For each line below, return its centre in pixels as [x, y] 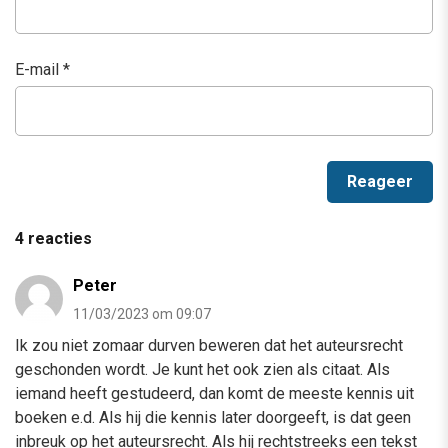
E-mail [39, 69]
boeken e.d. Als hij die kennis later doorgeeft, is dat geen [213, 417]
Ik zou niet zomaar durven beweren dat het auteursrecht [209, 345]
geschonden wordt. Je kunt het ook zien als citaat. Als [202, 369]
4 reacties [53, 238]
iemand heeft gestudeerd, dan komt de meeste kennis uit [214, 393]
